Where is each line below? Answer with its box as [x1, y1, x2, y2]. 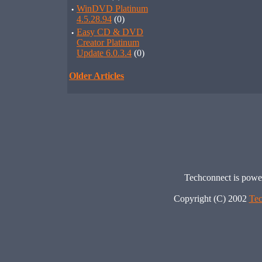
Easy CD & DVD [77, 27, 143, 37]
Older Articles [69, 71, 124, 81]
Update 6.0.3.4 [77, 48, 132, 58]
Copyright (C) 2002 [173, 194, 249, 204]
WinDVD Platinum [77, 4, 148, 13]
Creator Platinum [77, 37, 139, 47]
